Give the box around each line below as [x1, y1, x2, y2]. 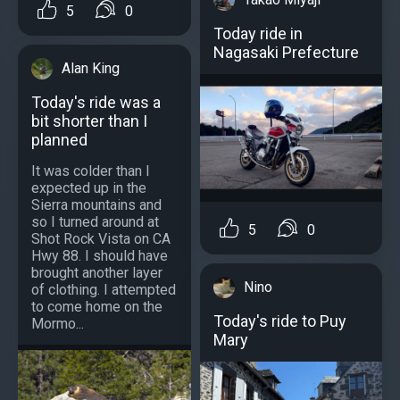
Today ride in [213, 23, 303, 43]
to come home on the [31, 297, 162, 315]
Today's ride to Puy [213, 311, 346, 330]
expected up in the [31, 179, 146, 196]
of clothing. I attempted [31, 280, 176, 298]
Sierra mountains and [31, 196, 162, 213]
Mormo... [31, 314, 84, 332]
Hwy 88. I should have [31, 246, 168, 264]
